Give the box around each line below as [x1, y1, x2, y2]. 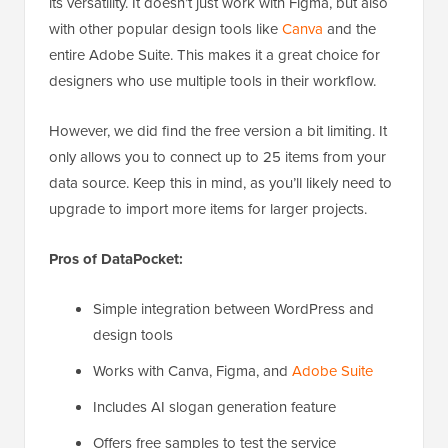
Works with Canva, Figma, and [93, 360, 292, 382]
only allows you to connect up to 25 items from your [49, 146, 386, 168]
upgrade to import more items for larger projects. [49, 198, 367, 220]
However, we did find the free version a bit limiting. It [49, 120, 387, 142]
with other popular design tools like [49, 18, 282, 40]
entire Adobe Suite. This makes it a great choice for [49, 44, 380, 66]
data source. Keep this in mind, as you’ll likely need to [49, 172, 392, 194]
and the [323, 18, 376, 40]
